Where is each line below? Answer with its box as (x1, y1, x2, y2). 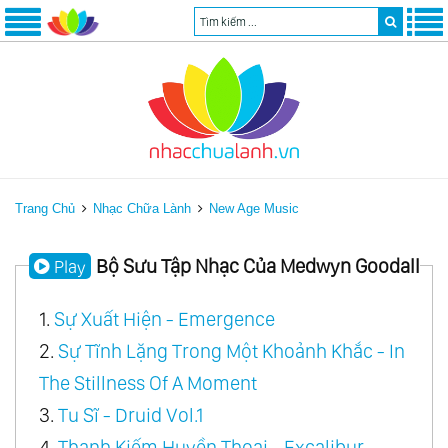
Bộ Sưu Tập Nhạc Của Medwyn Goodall (95, 253, 420, 278)
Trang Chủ (15, 200, 75, 216)
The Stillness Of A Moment (38, 370, 257, 395)
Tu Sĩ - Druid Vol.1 (57, 402, 204, 427)
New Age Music (209, 200, 299, 216)
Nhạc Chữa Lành (93, 200, 191, 216)
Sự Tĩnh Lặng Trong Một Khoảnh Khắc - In (57, 338, 405, 363)
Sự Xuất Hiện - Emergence (53, 306, 275, 331)
